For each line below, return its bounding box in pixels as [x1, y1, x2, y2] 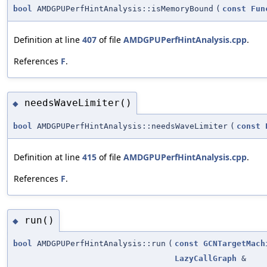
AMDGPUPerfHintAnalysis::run [32, 238, 166, 248]
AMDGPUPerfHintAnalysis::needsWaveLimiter [32, 121, 228, 131]
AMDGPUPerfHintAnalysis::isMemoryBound [32, 4, 213, 13]
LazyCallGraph [175, 253, 237, 263]
